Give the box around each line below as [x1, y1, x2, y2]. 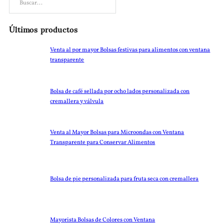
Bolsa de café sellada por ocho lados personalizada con [50, 87, 190, 95]
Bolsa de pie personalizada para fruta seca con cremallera [50, 174, 199, 183]
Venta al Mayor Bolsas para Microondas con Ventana [50, 128, 184, 137]
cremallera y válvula [50, 97, 104, 105]
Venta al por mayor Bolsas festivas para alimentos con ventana [50, 46, 210, 54]
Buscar [8, 3, 26, 11]
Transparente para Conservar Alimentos [50, 138, 155, 147]
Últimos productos [8, 17, 78, 41]
